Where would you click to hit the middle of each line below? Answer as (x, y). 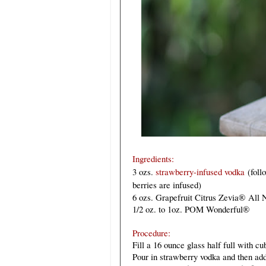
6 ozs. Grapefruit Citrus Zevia (186, 197)
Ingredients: (153, 158)
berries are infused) (167, 184)
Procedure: (151, 232)
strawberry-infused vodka (200, 171)
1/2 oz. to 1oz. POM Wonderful (188, 209)
